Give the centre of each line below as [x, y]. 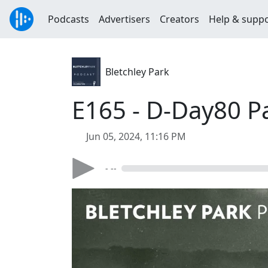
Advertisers [124, 19]
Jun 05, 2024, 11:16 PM [136, 136]
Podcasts [68, 19]
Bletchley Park [137, 72]
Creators [179, 19]
